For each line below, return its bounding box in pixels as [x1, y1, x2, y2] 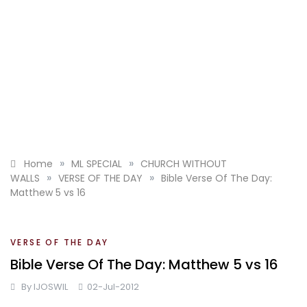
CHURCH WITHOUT [140, 157, 227, 171]
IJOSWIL [34, 280, 68, 293]
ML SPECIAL [71, 157, 122, 171]
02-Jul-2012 [87, 280, 139, 293]
